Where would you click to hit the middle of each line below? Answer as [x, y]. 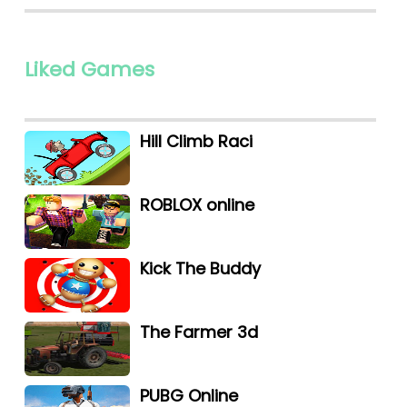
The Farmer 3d [199, 332]
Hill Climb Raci [197, 141]
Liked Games [89, 69]
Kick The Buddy [201, 268]
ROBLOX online [198, 204]
